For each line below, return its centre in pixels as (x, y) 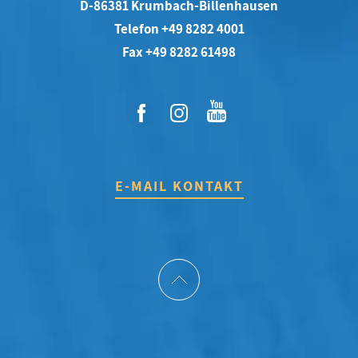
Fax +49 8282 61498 (179, 52)
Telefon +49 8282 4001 (179, 28)
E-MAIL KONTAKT (179, 185)
